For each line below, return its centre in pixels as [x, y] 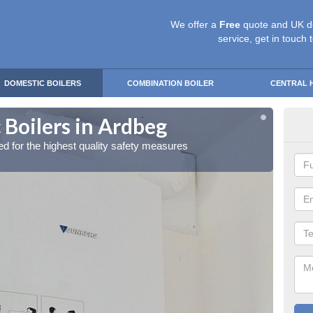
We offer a [195, 24]
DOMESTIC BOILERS [43, 83]
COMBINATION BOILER [170, 83]
